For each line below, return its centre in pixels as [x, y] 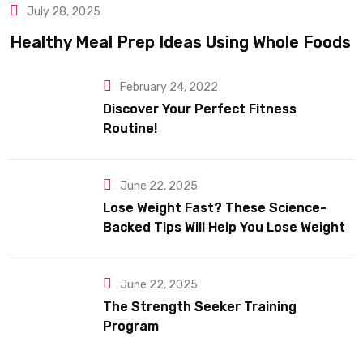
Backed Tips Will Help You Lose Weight [224, 227]
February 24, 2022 [169, 87]
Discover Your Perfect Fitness [200, 109]
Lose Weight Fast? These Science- [215, 207]
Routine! [130, 128]
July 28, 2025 [64, 11]
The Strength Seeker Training [200, 306]
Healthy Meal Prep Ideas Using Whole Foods [180, 42]
